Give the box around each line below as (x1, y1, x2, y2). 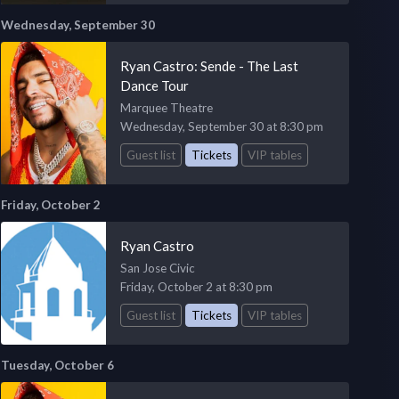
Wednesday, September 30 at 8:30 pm (119, 119, 323, 134)
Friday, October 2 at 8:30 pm (119, 279, 273, 294)
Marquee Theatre (119, 101, 213, 116)
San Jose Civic (119, 260, 195, 275)
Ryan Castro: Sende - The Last (119, 58, 298, 75)
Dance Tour (119, 77, 189, 94)
